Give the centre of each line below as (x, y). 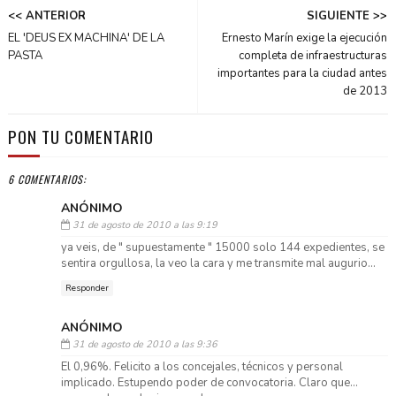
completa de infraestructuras (313, 56)
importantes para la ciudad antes (303, 74)
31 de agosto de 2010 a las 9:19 (145, 225)
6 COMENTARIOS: (46, 179)
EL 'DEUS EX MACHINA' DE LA (86, 38)
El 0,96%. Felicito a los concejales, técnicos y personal (202, 366)
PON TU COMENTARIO (80, 137)
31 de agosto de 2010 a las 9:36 (145, 344)
